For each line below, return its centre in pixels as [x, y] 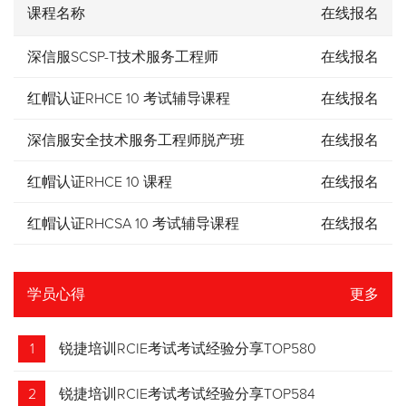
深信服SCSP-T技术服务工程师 [123, 57]
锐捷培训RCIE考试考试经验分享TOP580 [188, 349]
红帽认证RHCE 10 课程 [100, 182]
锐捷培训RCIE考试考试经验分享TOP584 [187, 394]
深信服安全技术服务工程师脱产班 [136, 140]
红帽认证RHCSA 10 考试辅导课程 [133, 224]
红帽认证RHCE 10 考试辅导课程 [129, 99]
